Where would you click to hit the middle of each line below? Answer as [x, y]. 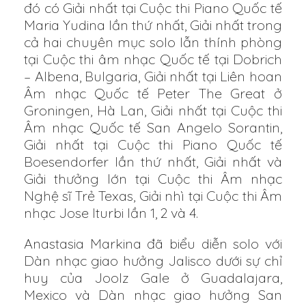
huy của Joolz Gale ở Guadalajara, [153, 278]
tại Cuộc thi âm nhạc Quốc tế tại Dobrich [153, 59]
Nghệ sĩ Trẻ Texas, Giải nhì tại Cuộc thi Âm [153, 196]
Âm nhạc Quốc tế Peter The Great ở [153, 94]
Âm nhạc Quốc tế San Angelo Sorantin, [153, 128]
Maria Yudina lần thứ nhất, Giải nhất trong [153, 25]
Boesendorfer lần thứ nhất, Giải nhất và [153, 162]
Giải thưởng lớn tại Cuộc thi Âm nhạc [153, 179]
